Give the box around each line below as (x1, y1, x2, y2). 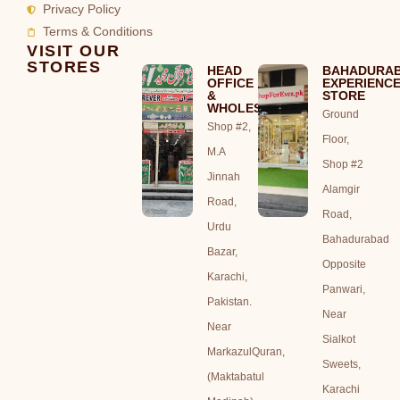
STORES (27, 57, 102, 76)
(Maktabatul (206, 371, 264, 383)
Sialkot (322, 333, 356, 346)
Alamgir (322, 183, 361, 196)
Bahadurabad (322, 233, 390, 246)
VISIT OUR (27, 41, 121, 60)
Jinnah (206, 171, 240, 183)
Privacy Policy (42, 3, 121, 16)
